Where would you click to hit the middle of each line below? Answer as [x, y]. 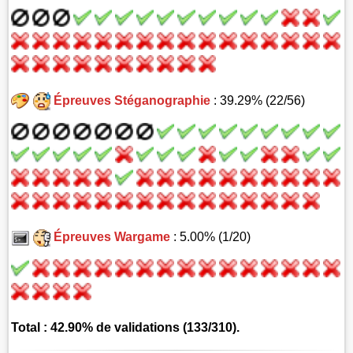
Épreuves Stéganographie [132, 100]
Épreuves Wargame [111, 237]
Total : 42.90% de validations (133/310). [126, 328]
